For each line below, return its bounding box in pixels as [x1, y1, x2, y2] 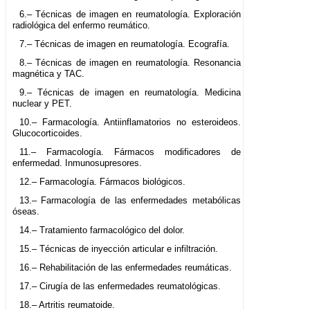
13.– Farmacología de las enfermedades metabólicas [19, 195, 241, 206]
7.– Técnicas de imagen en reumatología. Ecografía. [19, 39, 230, 50]
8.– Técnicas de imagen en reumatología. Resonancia [19, 57, 241, 69]
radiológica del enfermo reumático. [12, 20, 150, 31]
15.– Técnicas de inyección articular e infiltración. [19, 244, 218, 255]
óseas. [12, 206, 39, 217]
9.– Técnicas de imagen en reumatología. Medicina [19, 87, 241, 98]
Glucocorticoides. [12, 128, 82, 139]
